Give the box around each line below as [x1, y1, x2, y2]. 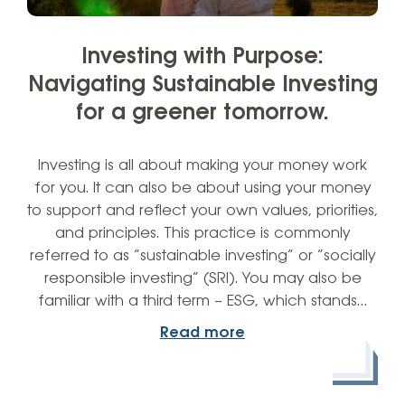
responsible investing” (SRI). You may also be [43, 269, 362, 287]
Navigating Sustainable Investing [27, 72, 378, 98]
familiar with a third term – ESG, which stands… [38, 292, 367, 310]
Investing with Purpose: [81, 44, 324, 70]
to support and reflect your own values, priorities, [27, 202, 378, 220]
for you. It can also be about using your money [34, 179, 371, 197]
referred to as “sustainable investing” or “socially [30, 247, 375, 265]
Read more [160, 324, 245, 342]
